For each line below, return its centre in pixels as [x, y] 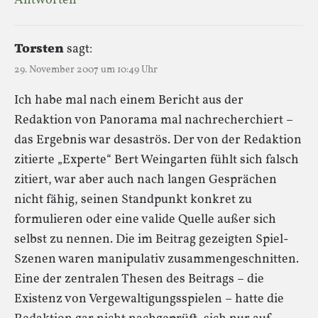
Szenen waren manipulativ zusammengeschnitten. [157, 259]
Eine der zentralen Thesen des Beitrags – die [139, 279]
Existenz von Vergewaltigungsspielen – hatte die [149, 299]
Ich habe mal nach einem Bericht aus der [129, 100]
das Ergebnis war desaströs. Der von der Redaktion [158, 140]
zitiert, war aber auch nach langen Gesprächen [146, 180]
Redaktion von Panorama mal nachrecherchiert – [154, 120]
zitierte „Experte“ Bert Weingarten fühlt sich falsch [157, 160]
